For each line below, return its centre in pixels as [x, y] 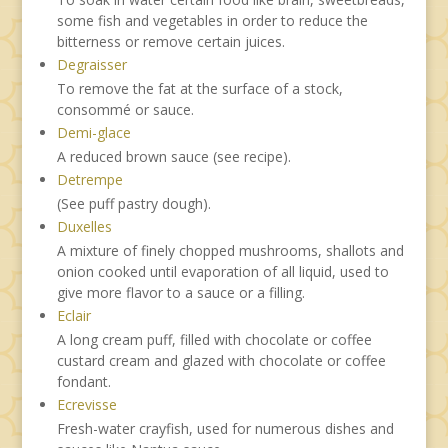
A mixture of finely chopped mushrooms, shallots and [230, 250]
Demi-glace [93, 132]
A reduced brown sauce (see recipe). [173, 156]
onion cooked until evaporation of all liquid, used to [222, 271]
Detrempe [89, 179]
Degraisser [91, 64]
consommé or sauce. [125, 109]
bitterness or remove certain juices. [170, 41]
